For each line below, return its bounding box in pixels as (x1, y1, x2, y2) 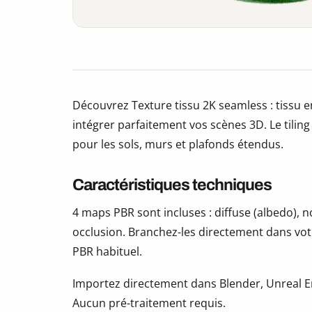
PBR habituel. (72, 244, 142, 260)
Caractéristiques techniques (72, 176, 272, 194)
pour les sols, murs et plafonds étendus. (72, 136, 283, 153)
